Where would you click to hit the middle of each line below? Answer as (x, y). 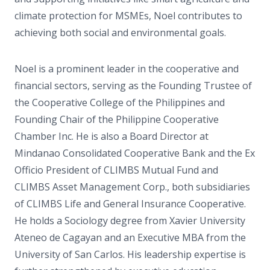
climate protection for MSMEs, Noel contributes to (128, 16)
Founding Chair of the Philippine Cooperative (117, 119)
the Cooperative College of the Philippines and (120, 102)
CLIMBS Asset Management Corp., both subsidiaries (132, 187)
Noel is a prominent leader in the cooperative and (127, 69)
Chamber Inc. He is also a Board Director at (111, 136)
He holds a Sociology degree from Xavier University (130, 221)
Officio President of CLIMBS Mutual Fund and (116, 170)
